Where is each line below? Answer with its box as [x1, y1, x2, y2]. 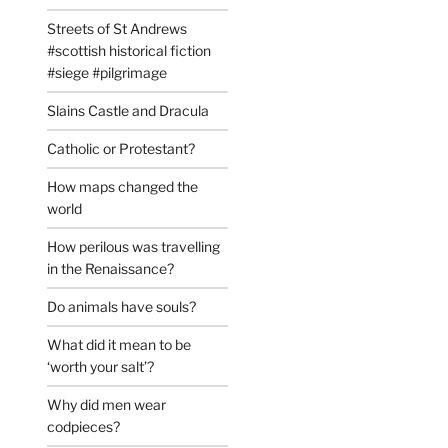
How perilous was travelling [47, 238, 221, 256]
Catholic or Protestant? [47, 140, 196, 158]
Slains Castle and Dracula [47, 102, 210, 120]
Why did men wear [47, 396, 167, 414]
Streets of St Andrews [47, 20, 188, 38]
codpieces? [47, 418, 121, 436]
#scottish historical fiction [47, 42, 212, 60]
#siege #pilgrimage [47, 64, 168, 82]
